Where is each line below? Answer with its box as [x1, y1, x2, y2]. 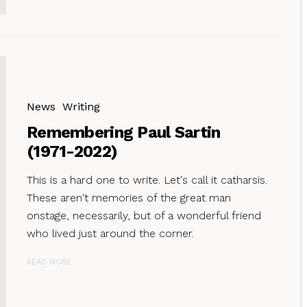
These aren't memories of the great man [27, 191, 231, 204]
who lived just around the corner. [27, 226, 194, 240]
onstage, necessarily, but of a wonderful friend [27, 208, 261, 222]
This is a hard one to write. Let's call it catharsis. [27, 173, 267, 186]
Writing [62, 99, 100, 113]
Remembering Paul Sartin [27, 122, 221, 142]
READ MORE [27, 257, 71, 267]
